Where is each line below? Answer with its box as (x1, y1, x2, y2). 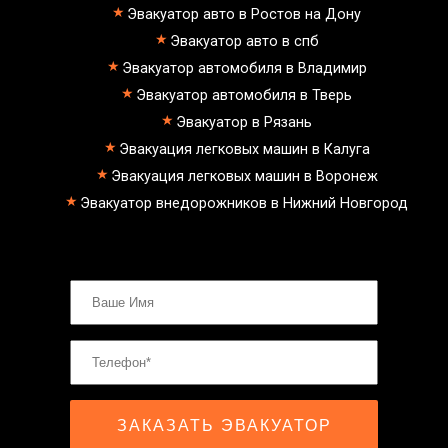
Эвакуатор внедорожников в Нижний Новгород (80, 194, 408, 212)
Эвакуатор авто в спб (169, 32, 319, 50)
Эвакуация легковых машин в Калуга (118, 140, 370, 158)
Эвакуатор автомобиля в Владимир (121, 59, 367, 77)
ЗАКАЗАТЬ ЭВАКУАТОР (116, 416, 332, 434)
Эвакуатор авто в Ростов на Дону (127, 5, 361, 23)
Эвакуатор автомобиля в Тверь (136, 86, 352, 104)
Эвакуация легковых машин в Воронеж (110, 167, 378, 185)
